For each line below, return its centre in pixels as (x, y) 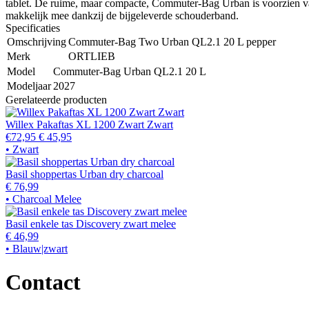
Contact (43, 282)
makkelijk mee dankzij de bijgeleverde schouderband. (122, 15)
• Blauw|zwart (37, 248)
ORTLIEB (92, 56)
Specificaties (33, 28)
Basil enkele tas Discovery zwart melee (91, 223)
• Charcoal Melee (43, 199)
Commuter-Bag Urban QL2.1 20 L (130, 71)
